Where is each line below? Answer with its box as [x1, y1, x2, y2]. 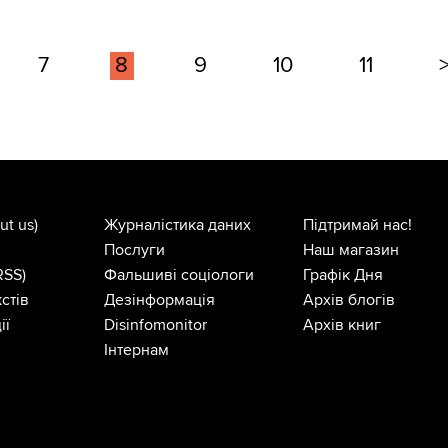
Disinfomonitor [103, 314, 207, 335]
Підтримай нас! [303, 214, 413, 235]
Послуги [103, 239, 165, 260]
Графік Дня [303, 264, 384, 285]
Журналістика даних [103, 214, 251, 235]
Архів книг [303, 314, 382, 335]
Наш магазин [303, 239, 400, 260]
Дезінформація [103, 289, 215, 310]
